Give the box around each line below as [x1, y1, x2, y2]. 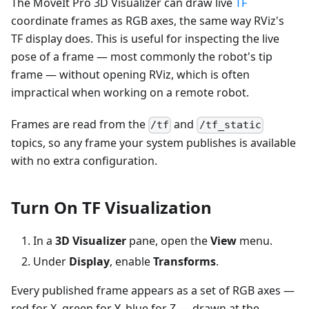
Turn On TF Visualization [11, 196, 212, 219]
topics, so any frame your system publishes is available [11, 135, 296, 151]
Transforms [153, 254, 216, 270]
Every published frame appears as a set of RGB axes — [11, 283, 295, 299]
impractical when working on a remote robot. [11, 85, 249, 101]
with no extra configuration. [11, 153, 157, 169]
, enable [110, 254, 153, 270]
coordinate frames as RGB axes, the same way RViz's [11, 13, 284, 29]
